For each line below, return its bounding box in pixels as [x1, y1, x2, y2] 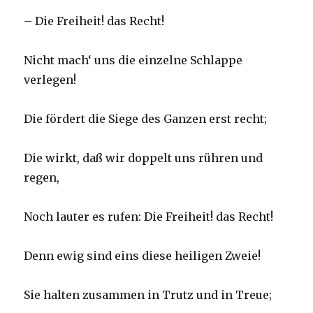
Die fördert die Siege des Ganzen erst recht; [24, 112, 268, 126]
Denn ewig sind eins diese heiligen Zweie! [24, 249, 261, 263]
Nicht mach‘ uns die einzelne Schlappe [24, 53, 243, 68]
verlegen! [24, 73, 77, 87]
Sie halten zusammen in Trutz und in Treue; [24, 288, 272, 303]
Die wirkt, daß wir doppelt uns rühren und [24, 151, 263, 166]
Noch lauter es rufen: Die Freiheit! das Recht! [24, 210, 274, 224]
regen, [24, 170, 60, 185]
